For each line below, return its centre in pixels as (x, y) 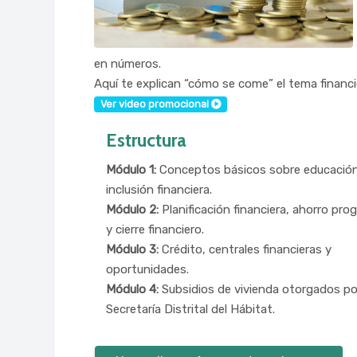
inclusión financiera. (159, 190)
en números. (128, 63)
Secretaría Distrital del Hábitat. (191, 310)
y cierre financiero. (155, 230)
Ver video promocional (155, 104)
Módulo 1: (131, 170)
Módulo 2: (133, 210)
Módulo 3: (134, 250)
